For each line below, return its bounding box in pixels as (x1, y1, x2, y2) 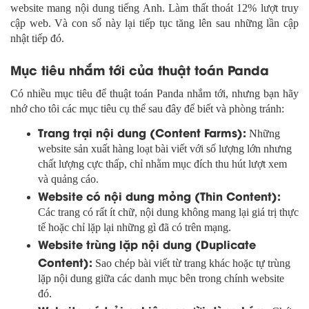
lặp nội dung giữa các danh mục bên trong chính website (38, 272, 284, 285)
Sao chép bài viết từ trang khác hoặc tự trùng (92, 257, 290, 270)
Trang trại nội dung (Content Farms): (38, 124, 246, 141)
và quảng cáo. (38, 173, 99, 186)
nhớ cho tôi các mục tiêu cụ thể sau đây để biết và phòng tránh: (10, 103, 284, 115)
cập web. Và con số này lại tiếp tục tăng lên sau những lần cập (10, 17, 299, 30)
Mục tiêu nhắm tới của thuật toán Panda (10, 60, 269, 79)
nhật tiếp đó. (10, 32, 64, 45)
